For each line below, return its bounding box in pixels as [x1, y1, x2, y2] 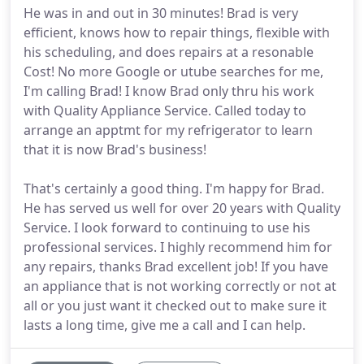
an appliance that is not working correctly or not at [24, 277, 336, 295]
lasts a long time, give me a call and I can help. [24, 316, 305, 334]
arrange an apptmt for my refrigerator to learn [24, 121, 313, 139]
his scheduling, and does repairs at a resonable [24, 43, 314, 61]
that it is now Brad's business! [24, 141, 206, 158]
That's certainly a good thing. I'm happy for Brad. [24, 180, 324, 197]
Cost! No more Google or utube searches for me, [24, 63, 323, 80]
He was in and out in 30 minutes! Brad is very [24, 4, 298, 22]
